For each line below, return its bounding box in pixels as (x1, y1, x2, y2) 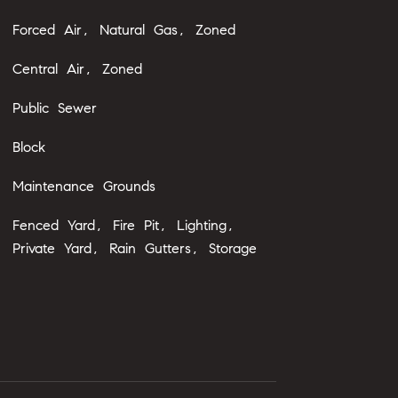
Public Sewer (12, 99, 97, 116)
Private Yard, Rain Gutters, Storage (12, 240, 257, 257)
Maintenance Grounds (12, 178, 155, 195)
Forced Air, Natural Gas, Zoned (12, 21, 235, 38)
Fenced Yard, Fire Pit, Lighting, (12, 217, 235, 234)
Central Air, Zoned (12, 60, 142, 77)
